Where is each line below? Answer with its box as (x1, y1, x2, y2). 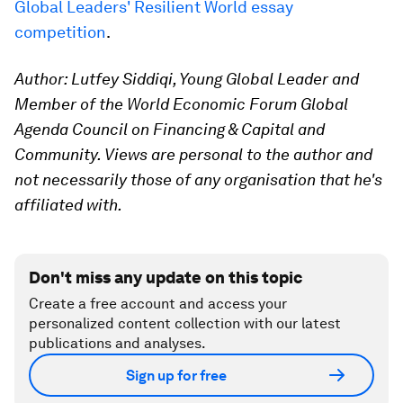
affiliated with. (14, 195, 122, 214)
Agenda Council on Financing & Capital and (14, 120, 325, 139)
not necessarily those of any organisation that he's (14, 170, 382, 189)
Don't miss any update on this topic (29, 268, 302, 287)
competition (14, 22, 106, 41)
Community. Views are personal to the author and (14, 145, 372, 164)
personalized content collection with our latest (29, 315, 341, 332)
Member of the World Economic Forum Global (14, 94, 348, 113)
